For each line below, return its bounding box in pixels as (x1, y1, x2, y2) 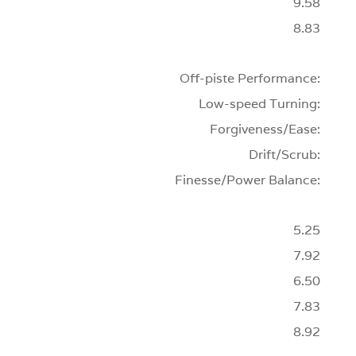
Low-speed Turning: (199, 95, 321, 112)
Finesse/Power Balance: (175, 171, 321, 188)
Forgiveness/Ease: (210, 120, 321, 137)
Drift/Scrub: (249, 145, 321, 163)
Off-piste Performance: (180, 69, 321, 87)
